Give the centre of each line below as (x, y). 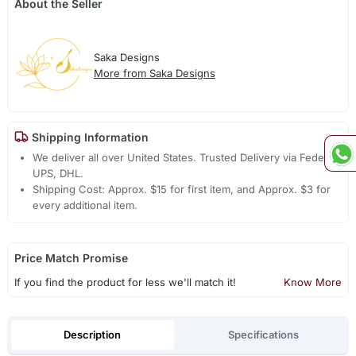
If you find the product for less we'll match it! (125, 282)
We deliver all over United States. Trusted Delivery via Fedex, (183, 158)
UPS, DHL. (58, 174)
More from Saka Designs (154, 73)
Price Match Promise (71, 258)
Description (93, 334)
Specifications (264, 334)
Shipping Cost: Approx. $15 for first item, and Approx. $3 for (182, 190)
